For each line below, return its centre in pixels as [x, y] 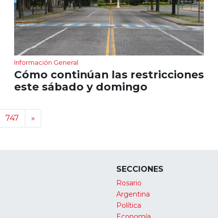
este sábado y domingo [81, 86]
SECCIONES [140, 169]
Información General [46, 62]
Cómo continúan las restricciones [109, 74]
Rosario [129, 183]
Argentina [133, 194]
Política [129, 205]
